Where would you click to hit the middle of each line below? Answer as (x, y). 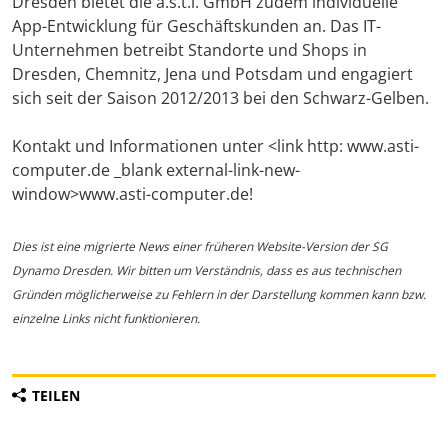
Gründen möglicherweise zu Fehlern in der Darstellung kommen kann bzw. (219, 295)
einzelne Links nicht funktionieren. (106, 319)
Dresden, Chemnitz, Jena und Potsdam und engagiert (212, 74)
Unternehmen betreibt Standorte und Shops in (189, 50)
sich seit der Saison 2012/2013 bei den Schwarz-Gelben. (220, 98)
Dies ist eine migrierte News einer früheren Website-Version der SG (200, 247)
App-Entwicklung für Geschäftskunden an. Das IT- (196, 26)
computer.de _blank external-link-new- (156, 170)
